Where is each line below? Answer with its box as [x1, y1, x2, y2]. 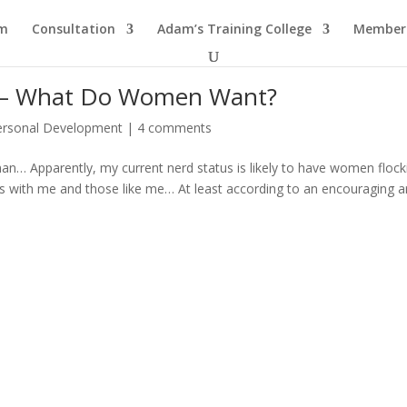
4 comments [137, 119, 213, 136]
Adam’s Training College [157, 20, 312, 37]
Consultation [32, 20, 115, 37]
